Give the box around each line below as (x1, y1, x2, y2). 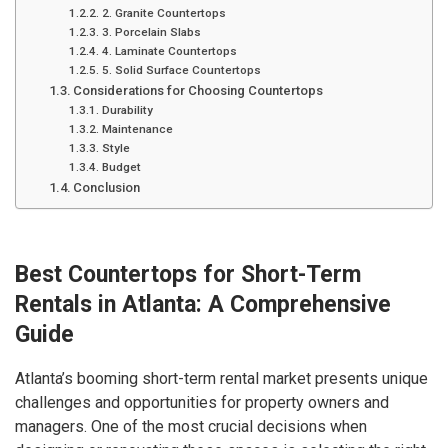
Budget (101, 160, 141, 174)
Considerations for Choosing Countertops (73, 83, 324, 98)
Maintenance (101, 122, 173, 136)
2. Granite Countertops (101, 6, 226, 20)
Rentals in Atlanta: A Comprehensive (15, 290, 391, 318)
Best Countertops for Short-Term (15, 260, 361, 288)
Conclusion (73, 180, 141, 195)
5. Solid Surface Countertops (101, 63, 261, 77)
